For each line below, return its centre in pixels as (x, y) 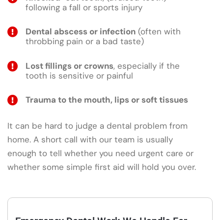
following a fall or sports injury (84, 8)
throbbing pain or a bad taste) (85, 41)
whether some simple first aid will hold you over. (102, 167)
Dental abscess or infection (81, 32)
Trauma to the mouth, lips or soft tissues (107, 99)
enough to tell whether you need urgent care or (100, 153)
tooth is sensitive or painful (79, 75)
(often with (158, 32)
